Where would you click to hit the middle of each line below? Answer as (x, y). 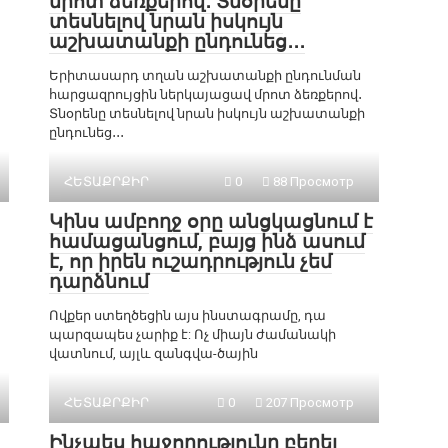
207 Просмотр (308, 402)
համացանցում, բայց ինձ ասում (207, 241)
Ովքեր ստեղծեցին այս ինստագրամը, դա (187, 315)
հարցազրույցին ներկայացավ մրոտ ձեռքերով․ (205, 94)
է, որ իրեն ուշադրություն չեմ (190, 261)
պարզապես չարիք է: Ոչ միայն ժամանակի (192, 334)
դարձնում (99, 281)
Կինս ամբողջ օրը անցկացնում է (211, 221)
